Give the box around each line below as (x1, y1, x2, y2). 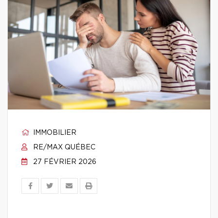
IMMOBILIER (31, 129, 76, 136)
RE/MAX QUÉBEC (31, 144, 95, 151)
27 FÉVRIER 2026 (31, 159, 96, 165)
